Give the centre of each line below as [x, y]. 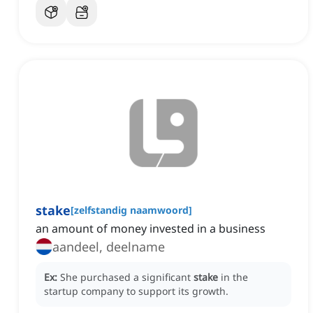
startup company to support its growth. [136, 291]
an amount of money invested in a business [151, 229]
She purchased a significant [127, 277]
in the [234, 277]
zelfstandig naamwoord [131, 210]
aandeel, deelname [109, 247]
